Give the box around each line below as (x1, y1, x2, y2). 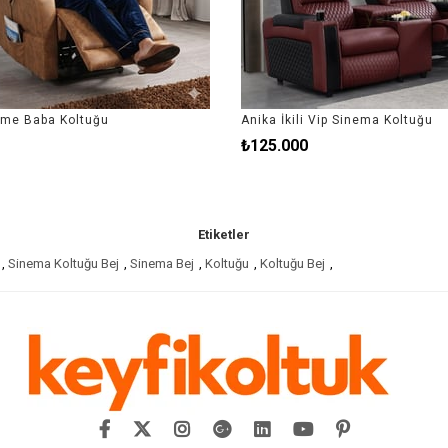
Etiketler (198, 227, 250, 243)
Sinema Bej (130, 256, 194, 272)
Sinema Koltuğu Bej (8, 256, 119, 272)
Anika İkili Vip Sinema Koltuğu (239, 113, 432, 128)
